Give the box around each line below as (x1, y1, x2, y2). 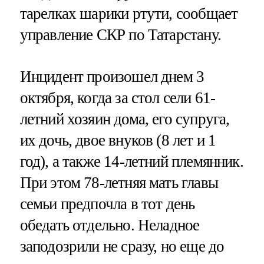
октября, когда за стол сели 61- (19, 89, 216, 107)
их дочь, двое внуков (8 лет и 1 (19, 131, 216, 150)
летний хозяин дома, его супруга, (19, 110, 230, 128)
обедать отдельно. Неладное (19, 216, 200, 235)
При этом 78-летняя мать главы (19, 174, 218, 192)
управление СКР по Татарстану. (19, 26, 221, 44)
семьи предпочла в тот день (19, 195, 195, 213)
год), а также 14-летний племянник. (19, 153, 243, 171)
